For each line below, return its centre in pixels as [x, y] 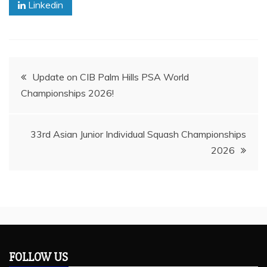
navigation [49, 105]
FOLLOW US [38, 257]
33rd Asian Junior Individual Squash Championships [138, 134]
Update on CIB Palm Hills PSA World [111, 77]
